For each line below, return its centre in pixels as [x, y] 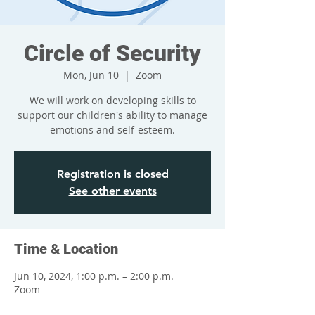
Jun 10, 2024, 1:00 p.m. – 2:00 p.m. [94, 276]
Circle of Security [112, 53]
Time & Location [66, 249]
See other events [112, 191]
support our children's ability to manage [112, 115]
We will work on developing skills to [112, 100]
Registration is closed [112, 174]
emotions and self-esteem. [112, 130]
